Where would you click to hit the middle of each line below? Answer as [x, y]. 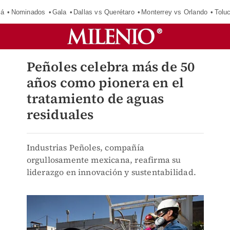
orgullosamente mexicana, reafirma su [104, 160]
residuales [60, 114]
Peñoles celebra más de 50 [111, 67]
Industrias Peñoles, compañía [85, 147]
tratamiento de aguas [95, 99]
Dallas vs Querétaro [104, 12]
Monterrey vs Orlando [175, 12]
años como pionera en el [105, 83]
